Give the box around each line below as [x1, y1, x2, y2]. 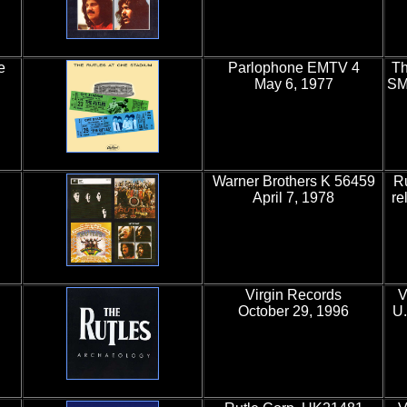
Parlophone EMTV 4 [227, 60, 360, 75]
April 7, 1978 [253, 190, 334, 205]
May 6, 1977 [253, 76, 333, 92]
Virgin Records [245, 287, 342, 303]
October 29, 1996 [238, 303, 349, 319]
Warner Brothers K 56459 [212, 174, 375, 189]
